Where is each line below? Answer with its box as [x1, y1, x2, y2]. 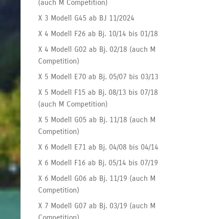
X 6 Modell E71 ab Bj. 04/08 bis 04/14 [38, 142, 159, 152]
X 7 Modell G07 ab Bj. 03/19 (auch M [38, 201, 156, 210]
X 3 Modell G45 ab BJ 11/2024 [38, 13, 135, 22]
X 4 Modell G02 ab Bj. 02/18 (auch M [38, 44, 156, 54]
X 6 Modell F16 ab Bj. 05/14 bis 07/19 [38, 158, 158, 167]
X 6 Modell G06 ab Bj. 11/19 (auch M [38, 174, 156, 183]
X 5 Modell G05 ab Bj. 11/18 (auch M [38, 115, 156, 124]
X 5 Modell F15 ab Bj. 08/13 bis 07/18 [38, 88, 158, 97]
